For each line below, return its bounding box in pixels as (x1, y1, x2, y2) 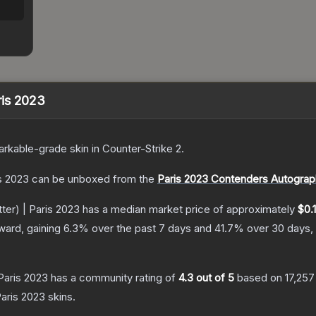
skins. (45, 290, 75, 304)
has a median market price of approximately (80, 202, 298, 217)
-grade (34, 142, 67, 156)
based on (234, 271, 285, 285)
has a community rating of (48, 271, 178, 285)
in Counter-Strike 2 (89, 142, 181, 156)
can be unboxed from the (29, 172, 154, 186)
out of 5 (193, 271, 234, 285)
